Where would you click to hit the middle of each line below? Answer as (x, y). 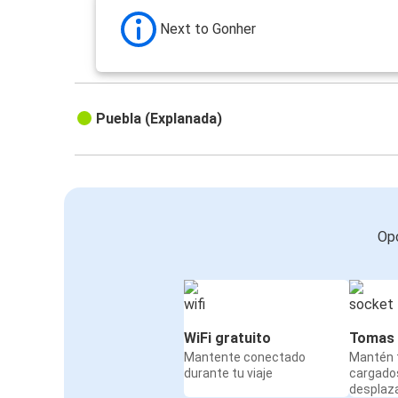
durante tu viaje (228, 373)
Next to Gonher (208, 28)
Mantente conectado (245, 357)
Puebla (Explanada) (159, 118)
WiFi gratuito (227, 338)
